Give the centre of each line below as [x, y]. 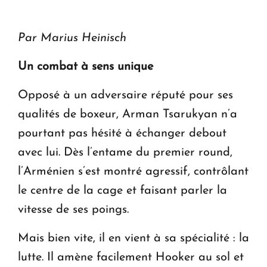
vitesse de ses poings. [73, 209]
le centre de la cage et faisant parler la [122, 190]
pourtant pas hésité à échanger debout [122, 133]
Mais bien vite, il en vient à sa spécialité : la [133, 238]
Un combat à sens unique [86, 66]
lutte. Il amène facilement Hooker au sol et [131, 257]
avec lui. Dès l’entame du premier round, [125, 152]
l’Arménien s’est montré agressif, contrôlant [133, 171]
